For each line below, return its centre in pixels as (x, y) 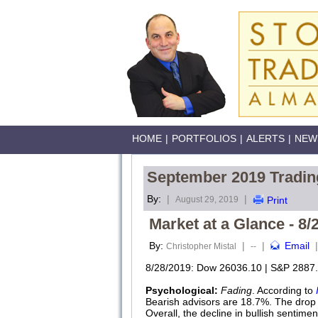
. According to (284, 290)
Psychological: (182, 290)
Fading (236, 290)
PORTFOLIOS (204, 138)
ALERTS (265, 138)
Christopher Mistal (201, 246)
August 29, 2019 (207, 199)
